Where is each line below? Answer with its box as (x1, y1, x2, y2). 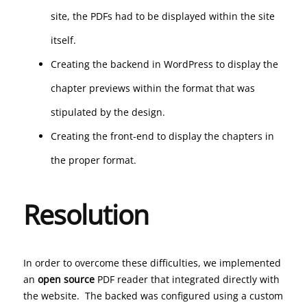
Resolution (23, 195, 149, 232)
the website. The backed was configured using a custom (23, 288, 283, 302)
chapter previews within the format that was (50, 81, 255, 95)
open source (34, 272, 95, 286)
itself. (50, 33, 76, 47)
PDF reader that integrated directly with (94, 272, 280, 286)
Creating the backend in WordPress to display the (50, 57, 278, 71)
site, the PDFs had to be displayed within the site (50, 9, 275, 23)
